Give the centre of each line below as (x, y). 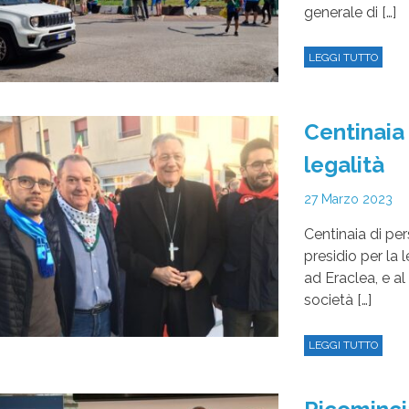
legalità (345, 164)
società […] (338, 300)
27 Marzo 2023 (349, 199)
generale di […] (351, 12)
